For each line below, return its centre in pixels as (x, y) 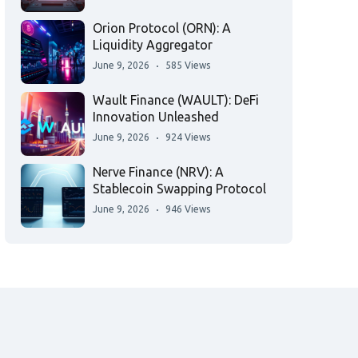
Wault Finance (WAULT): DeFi (176, 100)
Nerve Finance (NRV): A (158, 172)
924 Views (188, 137)
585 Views (188, 66)
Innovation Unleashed (156, 117)
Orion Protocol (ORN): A (162, 28)
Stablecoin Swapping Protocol (179, 189)
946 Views (188, 209)
